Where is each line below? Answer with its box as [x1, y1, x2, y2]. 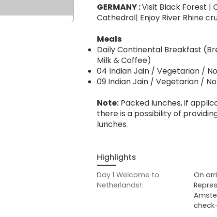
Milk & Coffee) [97, 54, 151, 66]
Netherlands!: [97, 180, 143, 190]
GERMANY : [97, 1, 142, 13]
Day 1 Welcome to [97, 170, 159, 180]
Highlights [97, 151, 136, 163]
